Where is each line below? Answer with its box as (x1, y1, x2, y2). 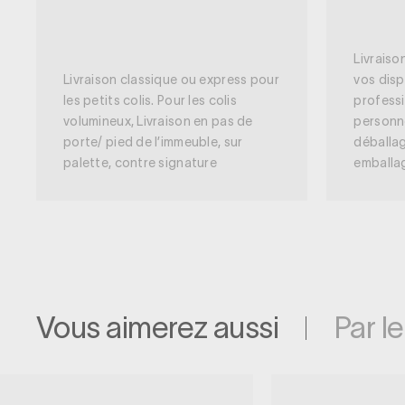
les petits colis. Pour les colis (62, 93, 237, 108)
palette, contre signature (62, 155, 217, 171)
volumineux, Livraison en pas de (62, 114, 253, 129)
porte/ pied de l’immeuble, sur (62, 135, 243, 150)
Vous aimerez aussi (36, 311, 278, 345)
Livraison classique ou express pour (62, 72, 279, 88)
